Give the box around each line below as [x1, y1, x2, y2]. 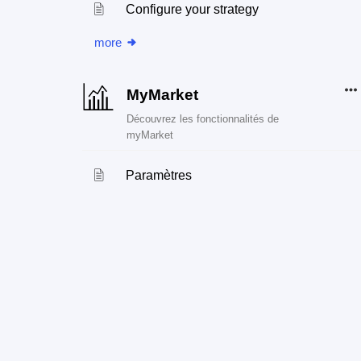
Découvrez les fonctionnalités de [127, 113, 279, 125]
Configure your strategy [126, 2, 259, 16]
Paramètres [126, 168, 193, 182]
